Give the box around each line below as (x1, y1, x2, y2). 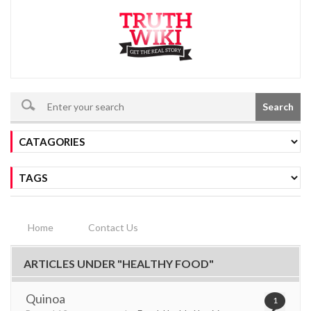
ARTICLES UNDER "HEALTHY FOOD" (24, 256, 214, 270)
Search (262, 100, 294, 112)
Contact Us (88, 221, 138, 233)
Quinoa (26, 290, 65, 306)
